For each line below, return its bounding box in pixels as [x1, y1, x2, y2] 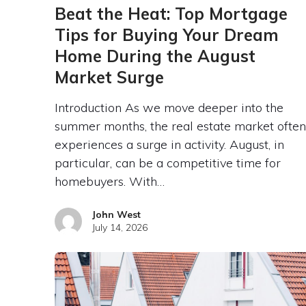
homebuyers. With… [54, 173, 165, 189]
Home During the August [54, 45, 255, 66]
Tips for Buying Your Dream [54, 24, 279, 45]
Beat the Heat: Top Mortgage [54, 3, 288, 24]
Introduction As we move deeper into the [54, 99, 283, 115]
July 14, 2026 [92, 221, 148, 234]
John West [92, 208, 141, 221]
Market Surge [54, 66, 164, 87]
